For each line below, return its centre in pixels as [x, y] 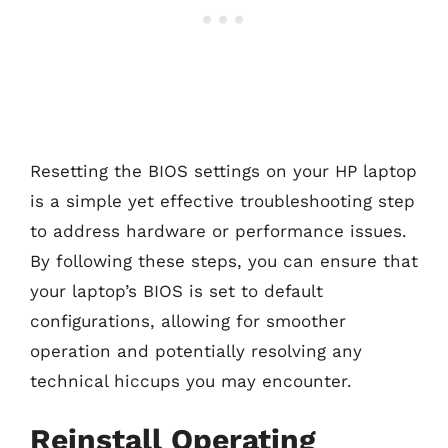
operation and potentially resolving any [196, 351]
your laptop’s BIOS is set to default [176, 291]
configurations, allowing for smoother [188, 321]
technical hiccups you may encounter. [191, 381]
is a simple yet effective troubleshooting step [222, 201]
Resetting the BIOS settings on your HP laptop [223, 171]
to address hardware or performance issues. [218, 231]
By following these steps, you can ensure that [224, 261]
